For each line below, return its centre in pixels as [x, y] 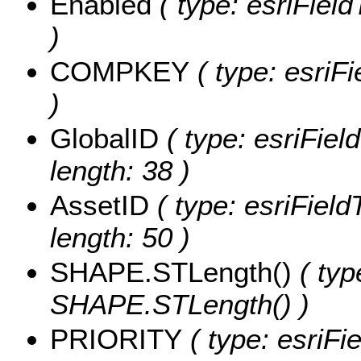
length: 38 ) [120, 171]
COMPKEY [120, 72]
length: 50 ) [120, 238]
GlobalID [104, 139]
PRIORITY [116, 339]
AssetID [100, 205]
